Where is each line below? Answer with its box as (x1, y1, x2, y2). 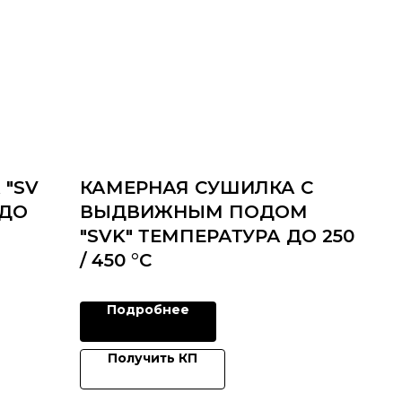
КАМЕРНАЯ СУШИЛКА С (80, 177, 314, 199)
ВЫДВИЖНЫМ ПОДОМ (80, 201, 309, 223)
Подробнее (107, 301, 190, 319)
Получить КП (108, 350, 198, 367)
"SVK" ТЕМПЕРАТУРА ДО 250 (80, 225, 355, 248)
